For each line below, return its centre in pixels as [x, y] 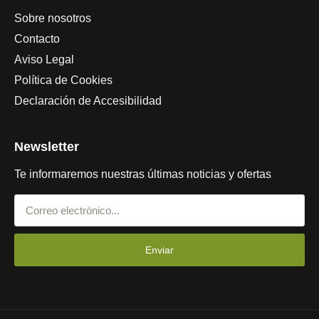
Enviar [159, 250]
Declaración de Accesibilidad [88, 101]
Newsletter [47, 147]
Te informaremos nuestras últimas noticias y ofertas [143, 174]
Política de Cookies [63, 80]
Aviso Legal [44, 60]
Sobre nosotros [53, 19]
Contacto [37, 39]
